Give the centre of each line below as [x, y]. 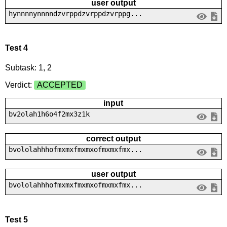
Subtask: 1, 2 [28, 68]
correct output [113, 139]
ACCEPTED [60, 85]
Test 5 [16, 219]
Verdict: [19, 85]
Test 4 [16, 48]
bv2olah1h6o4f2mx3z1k [49, 114]
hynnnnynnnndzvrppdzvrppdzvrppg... [75, 13]
